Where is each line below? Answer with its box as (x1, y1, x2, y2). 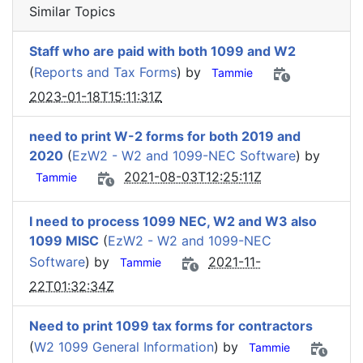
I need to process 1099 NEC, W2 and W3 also (29, 213, 317, 229)
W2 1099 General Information (34, 339, 214, 356)
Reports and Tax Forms (34, 64, 177, 81)
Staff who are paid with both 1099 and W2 (29, 43, 296, 59)
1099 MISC (29, 233, 99, 249)
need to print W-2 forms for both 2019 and (29, 128, 301, 144)
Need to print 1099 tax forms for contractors (29, 318, 313, 334)
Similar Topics (29, 3, 115, 19)
